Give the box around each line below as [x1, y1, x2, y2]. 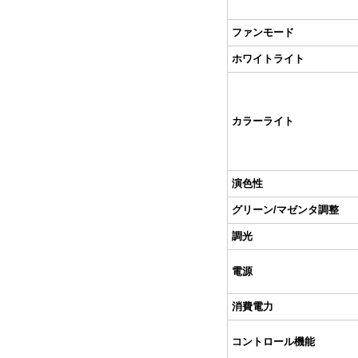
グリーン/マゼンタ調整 [232, 204, 339, 216]
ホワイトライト [232, 53, 304, 65]
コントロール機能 [232, 336, 315, 348]
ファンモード [232, 26, 294, 38]
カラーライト [232, 115, 294, 127]
